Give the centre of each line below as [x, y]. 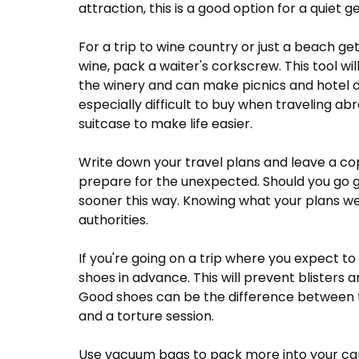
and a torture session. [146, 317]
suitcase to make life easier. [165, 124]
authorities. [113, 220]
